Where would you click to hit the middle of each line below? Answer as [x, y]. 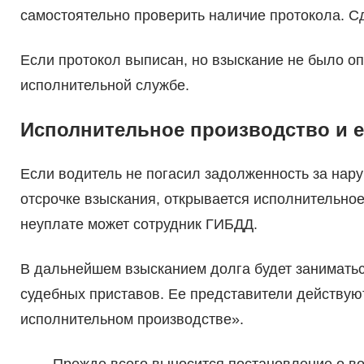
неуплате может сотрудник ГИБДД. [139, 225]
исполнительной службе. [104, 86]
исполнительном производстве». [132, 320]
